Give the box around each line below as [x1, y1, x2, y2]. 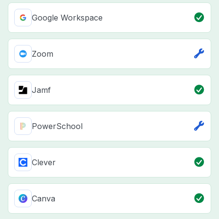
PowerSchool [32, 121, 83, 131]
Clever [32, 157, 56, 168]
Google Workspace [32, 13, 103, 23]
